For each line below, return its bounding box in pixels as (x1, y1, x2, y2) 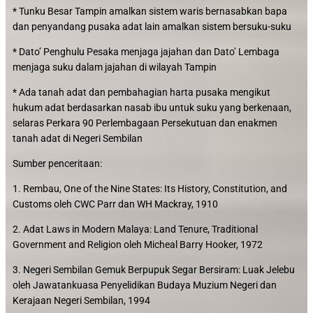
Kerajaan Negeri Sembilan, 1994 (13, 295, 150, 306)
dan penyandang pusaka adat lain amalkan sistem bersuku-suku (13, 21, 291, 32)
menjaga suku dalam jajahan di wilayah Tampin (13, 61, 217, 73)
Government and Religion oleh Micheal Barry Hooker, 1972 (13, 239, 263, 250)
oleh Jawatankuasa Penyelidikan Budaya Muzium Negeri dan (13, 279, 277, 291)
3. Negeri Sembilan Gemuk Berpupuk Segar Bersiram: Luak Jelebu (13, 264, 295, 275)
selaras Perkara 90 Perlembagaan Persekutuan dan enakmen (13, 117, 277, 129)
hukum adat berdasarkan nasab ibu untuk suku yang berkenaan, (13, 102, 291, 113)
